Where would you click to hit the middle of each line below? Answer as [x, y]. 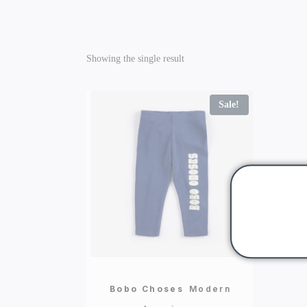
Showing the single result [135, 58]
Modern [210, 288]
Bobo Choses [147, 288]
